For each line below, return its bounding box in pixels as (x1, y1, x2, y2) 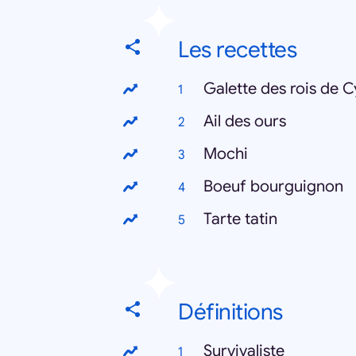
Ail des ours (203, 111, 286, 131)
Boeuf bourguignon (203, 176, 343, 196)
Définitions (178, 298, 283, 326)
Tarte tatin (203, 209, 277, 229)
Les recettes (178, 36, 296, 64)
